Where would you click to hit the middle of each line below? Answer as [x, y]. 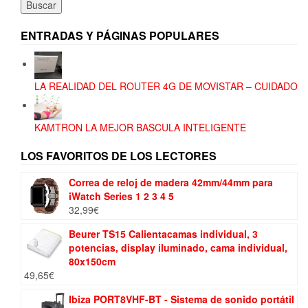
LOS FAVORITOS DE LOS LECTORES [119, 155]
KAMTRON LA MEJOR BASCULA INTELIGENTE [140, 127]
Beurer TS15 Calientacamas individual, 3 [163, 233]
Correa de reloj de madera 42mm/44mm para [171, 182]
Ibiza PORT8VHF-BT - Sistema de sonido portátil [181, 299]
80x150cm [92, 261]
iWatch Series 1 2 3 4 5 [121, 196]
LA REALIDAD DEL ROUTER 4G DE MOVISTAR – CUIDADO [166, 86]
